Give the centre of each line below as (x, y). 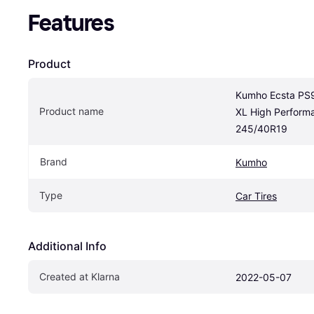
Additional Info (67, 246)
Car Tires (256, 196)
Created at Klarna (80, 276)
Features (71, 23)
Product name (71, 111)
